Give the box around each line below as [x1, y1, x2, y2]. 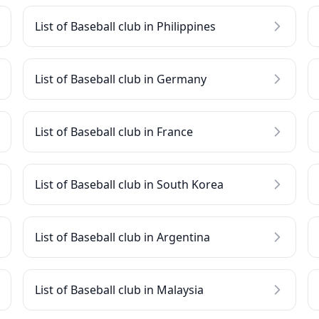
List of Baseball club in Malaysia [35, 282, 204, 298]
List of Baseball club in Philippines [35, 19, 216, 34]
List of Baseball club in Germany [35, 71, 206, 87]
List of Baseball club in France [35, 124, 193, 140]
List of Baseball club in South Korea [35, 177, 224, 192]
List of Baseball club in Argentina [35, 229, 210, 245]
